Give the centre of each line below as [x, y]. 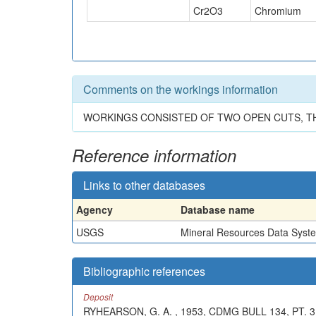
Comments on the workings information [181, 89]
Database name [218, 209]
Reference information [154, 155]
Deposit [98, 296]
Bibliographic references [144, 271]
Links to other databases [144, 185]
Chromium [278, 10]
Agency [95, 209]
